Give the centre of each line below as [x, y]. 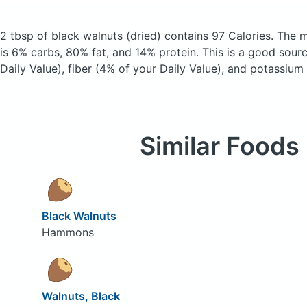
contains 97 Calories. [219, 35]
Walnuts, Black [81, 296]
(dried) [144, 35]
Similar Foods [219, 146]
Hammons [67, 233]
